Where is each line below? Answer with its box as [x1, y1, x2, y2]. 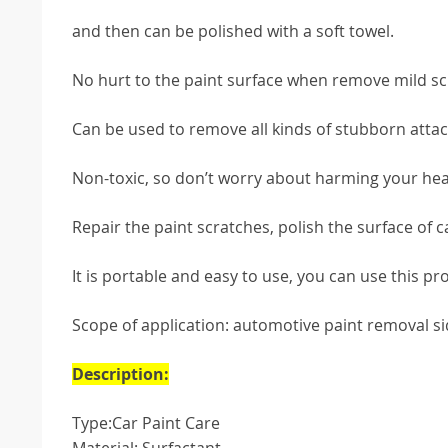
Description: [72, 363, 169, 386]
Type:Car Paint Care [72, 412, 220, 435]
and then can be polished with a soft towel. [72, 20, 394, 43]
